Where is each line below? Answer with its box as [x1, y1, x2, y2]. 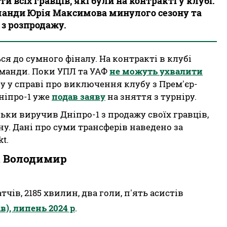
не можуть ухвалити [109, 65, 203, 77]
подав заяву [52, 91, 105, 102]
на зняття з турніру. [105, 91, 197, 102]
